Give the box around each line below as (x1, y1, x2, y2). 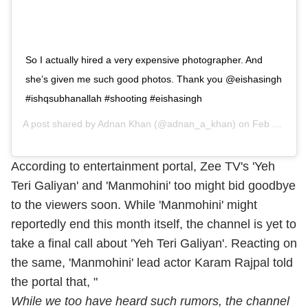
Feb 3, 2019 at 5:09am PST (252, 118, 272, 129)
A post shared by (23, 118, 98, 129)
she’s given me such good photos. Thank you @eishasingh (25, 73, 282, 85)
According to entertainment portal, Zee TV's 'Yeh (11, 159, 275, 173)
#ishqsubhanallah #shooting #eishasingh (25, 92, 202, 104)
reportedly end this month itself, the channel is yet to (11, 217, 296, 231)
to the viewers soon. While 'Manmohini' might (11, 197, 257, 212)
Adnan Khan (98, 118, 151, 129)
